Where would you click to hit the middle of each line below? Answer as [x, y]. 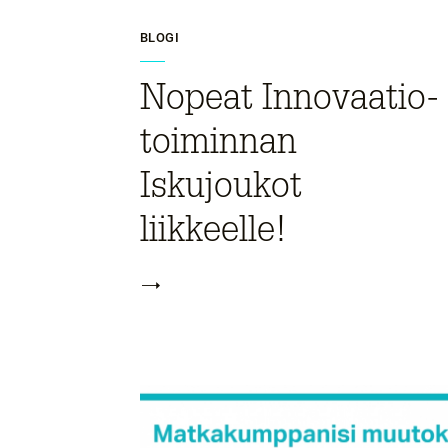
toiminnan [218, 141]
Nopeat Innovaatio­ [289, 97]
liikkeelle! [213, 229]
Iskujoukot [221, 185]
